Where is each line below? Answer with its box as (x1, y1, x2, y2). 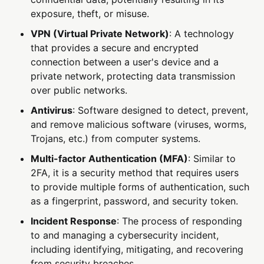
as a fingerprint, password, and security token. (31, 195, 239, 207)
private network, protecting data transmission (31, 70, 236, 82)
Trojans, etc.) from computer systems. (31, 133, 201, 145)
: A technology (169, 28, 235, 40)
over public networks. (31, 84, 128, 97)
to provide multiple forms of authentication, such (31, 181, 250, 193)
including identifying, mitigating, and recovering (31, 243, 244, 256)
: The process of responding (117, 215, 243, 227)
